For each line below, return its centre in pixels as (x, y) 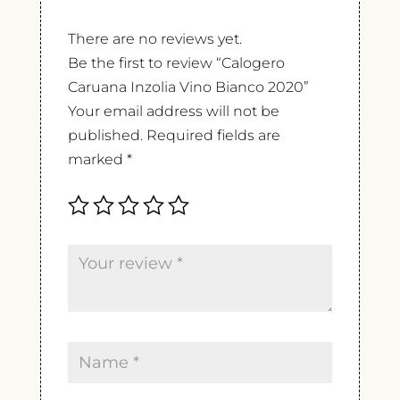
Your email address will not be (173, 112)
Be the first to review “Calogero (176, 63)
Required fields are (213, 136)
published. (105, 136)
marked (97, 160)
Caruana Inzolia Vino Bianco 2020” (188, 87)
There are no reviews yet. (154, 39)
